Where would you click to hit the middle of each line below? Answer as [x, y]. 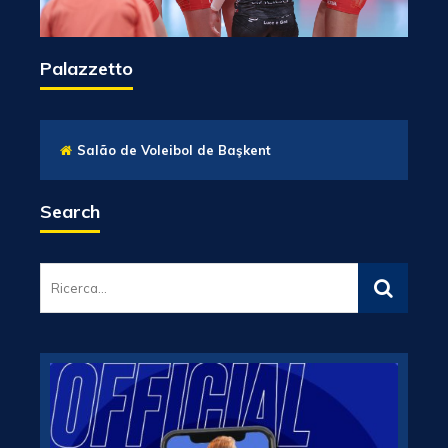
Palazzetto [86, 69]
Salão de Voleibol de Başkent [174, 150]
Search [70, 212]
